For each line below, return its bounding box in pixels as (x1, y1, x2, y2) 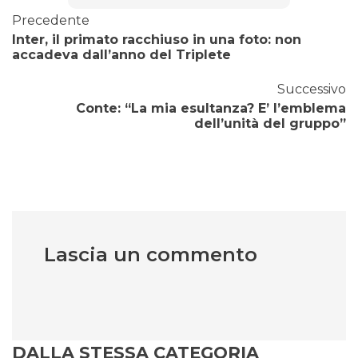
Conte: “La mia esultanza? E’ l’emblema (76, 101, 346, 117)
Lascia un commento (44, 243, 257, 267)
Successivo (277, 82, 346, 97)
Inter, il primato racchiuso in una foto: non (12, 32, 301, 48)
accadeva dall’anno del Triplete (12, 47, 231, 63)
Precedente (12, 13, 89, 29)
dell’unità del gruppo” (194, 116, 346, 132)
